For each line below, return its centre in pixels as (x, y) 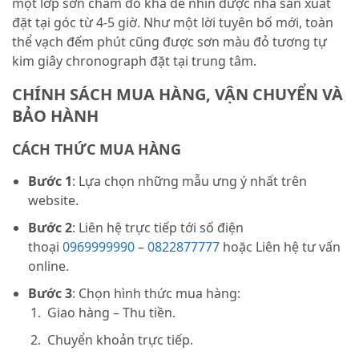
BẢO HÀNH (55, 116)
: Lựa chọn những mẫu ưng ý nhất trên (190, 182)
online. (48, 266)
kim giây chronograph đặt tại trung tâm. (134, 61)
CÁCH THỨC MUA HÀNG (97, 149)
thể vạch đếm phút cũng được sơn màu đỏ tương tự (169, 42)
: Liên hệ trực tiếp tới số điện (158, 228)
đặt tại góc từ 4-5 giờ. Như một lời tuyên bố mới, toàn (173, 23)
